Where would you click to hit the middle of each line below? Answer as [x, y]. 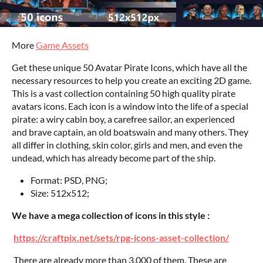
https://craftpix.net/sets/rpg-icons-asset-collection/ [121, 237]
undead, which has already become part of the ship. [114, 158]
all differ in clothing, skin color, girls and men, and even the [127, 145]
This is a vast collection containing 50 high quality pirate [124, 93]
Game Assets [62, 45]
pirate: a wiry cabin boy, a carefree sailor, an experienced [123, 119]
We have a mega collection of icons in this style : [111, 215]
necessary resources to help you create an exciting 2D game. [131, 80]
